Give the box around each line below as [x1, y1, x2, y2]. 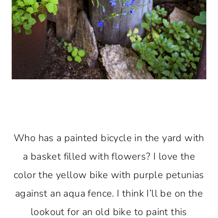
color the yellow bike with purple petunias [14, 168, 204, 182]
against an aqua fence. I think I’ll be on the [15, 187, 203, 200]
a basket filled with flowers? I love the [23, 150, 195, 163]
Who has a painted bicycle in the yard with [14, 131, 204, 145]
